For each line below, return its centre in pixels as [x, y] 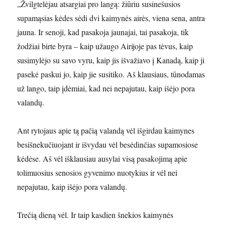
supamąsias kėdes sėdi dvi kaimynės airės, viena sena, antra [111, 18]
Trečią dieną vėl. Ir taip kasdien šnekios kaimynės [95, 215]
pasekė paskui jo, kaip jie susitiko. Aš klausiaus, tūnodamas [111, 74]
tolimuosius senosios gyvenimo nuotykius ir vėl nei [97, 173]
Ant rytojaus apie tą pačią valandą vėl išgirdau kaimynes [106, 130]
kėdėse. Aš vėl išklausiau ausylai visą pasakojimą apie [102, 158]
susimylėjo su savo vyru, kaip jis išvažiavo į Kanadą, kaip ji [111, 60]
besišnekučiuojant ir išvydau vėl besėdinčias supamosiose [108, 144]
